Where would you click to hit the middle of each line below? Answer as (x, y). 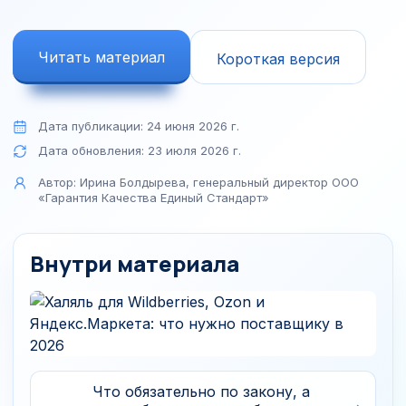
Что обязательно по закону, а (201, 391)
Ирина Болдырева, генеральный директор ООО (219, 182)
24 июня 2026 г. (193, 126)
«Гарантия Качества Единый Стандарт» (154, 198)
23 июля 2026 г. (194, 150)
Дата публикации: (92, 126)
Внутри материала (135, 263)
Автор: (59, 182)
